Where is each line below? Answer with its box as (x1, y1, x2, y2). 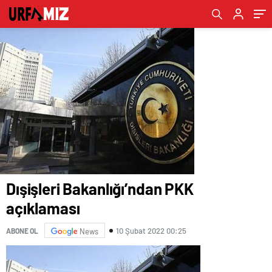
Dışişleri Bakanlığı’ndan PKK (6, 179, 194, 198)
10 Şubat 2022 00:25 (116, 225, 186, 236)
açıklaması (6, 199, 80, 217)
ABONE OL (6, 226, 38, 235)
